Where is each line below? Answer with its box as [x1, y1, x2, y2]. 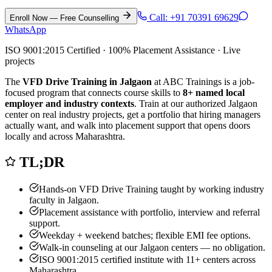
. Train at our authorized [134, 98, 228, 109]
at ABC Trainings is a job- [152, 76, 254, 87]
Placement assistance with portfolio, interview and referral [39, 206, 260, 217]
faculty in [29, 194, 67, 205]
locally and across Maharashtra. [5, 131, 125, 141]
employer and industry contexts [5, 98, 134, 109]
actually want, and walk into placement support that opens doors [5, 120, 250, 131]
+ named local [188, 87, 245, 98]
